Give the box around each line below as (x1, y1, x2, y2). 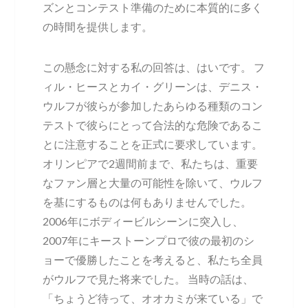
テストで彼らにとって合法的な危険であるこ (43, 118, 263, 131)
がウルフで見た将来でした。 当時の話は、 (43, 272, 254, 285)
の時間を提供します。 (43, 19, 153, 33)
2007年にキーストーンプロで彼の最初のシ (43, 233, 255, 247)
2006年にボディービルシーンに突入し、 (43, 214, 244, 228)
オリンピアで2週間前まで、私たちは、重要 (43, 156, 258, 170)
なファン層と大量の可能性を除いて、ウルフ (43, 175, 263, 189)
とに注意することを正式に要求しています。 (43, 137, 263, 151)
